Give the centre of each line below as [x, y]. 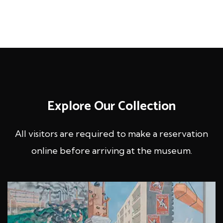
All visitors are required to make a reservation [111, 133]
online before [61, 150]
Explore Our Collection [111, 106]
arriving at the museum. [142, 150]
